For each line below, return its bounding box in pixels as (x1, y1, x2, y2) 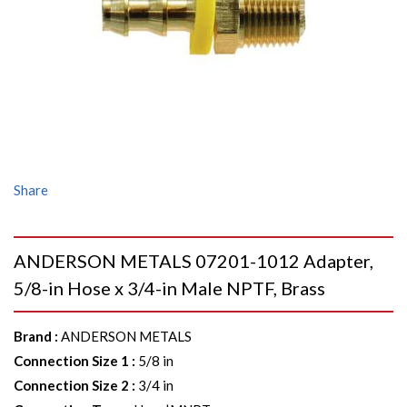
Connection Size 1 (14, 352, 129, 369)
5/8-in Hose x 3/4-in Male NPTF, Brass (14, 277, 325, 299)
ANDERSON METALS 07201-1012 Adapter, (14, 250, 373, 272)
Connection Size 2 (14, 377, 129, 393)
